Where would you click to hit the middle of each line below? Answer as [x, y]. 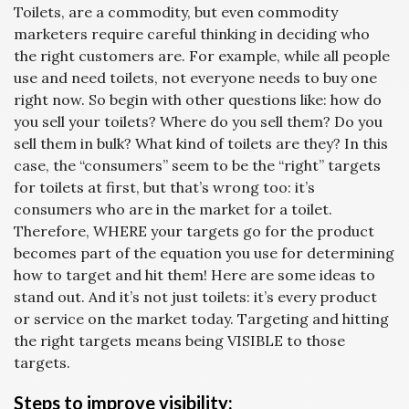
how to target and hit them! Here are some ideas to [194, 275]
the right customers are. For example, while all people [202, 56]
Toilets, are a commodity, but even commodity [176, 12]
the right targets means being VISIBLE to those [179, 341]
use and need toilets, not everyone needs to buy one [195, 78]
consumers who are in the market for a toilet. [173, 209]
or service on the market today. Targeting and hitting [201, 319]
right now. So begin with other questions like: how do [198, 100]
